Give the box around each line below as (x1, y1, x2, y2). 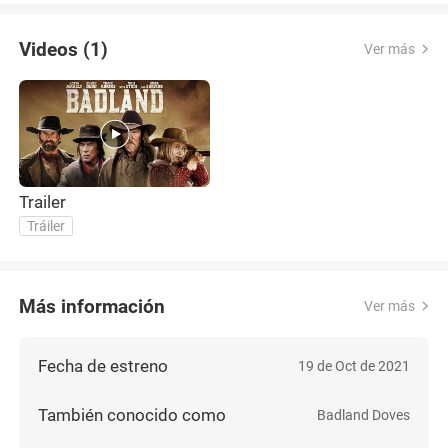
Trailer (19, 192, 67, 213)
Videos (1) (19, 37, 109, 61)
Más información (19, 294, 166, 318)
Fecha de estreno (38, 356, 169, 377)
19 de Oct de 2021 (297, 358, 410, 375)
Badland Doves (316, 406, 410, 423)
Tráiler (27, 218, 66, 234)
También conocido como (38, 404, 227, 425)
